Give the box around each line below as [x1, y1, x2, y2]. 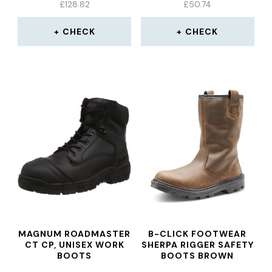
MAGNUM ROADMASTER [18, 228, 131, 239]
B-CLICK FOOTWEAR [148, 228, 247, 239]
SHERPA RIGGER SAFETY [141, 239, 254, 250]
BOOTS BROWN [161, 250, 234, 261]
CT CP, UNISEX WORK [24, 239, 124, 250]
